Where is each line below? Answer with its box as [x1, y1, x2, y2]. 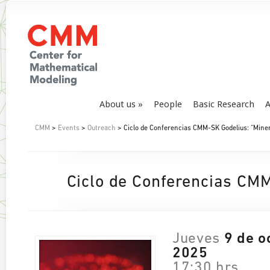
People [154, 99, 182, 110]
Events [58, 125, 80, 132]
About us [99, 99, 136, 110]
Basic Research [193, 99, 254, 110]
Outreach [87, 125, 116, 132]
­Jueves [172, 231, 220, 246]
